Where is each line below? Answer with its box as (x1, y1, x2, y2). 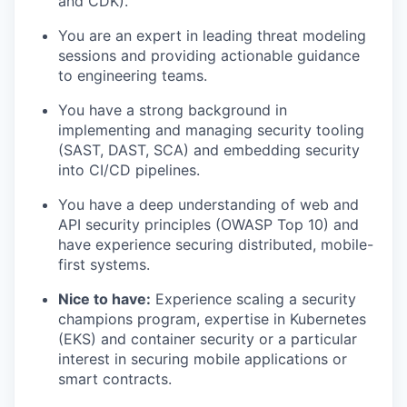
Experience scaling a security (151, 289, 356, 308)
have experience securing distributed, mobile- (58, 234, 373, 253)
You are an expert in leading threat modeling (58, 25, 366, 45)
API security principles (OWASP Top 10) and (58, 214, 359, 233)
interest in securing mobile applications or (58, 349, 347, 368)
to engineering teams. (58, 65, 207, 84)
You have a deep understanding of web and (58, 194, 359, 213)
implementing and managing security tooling (58, 120, 364, 139)
